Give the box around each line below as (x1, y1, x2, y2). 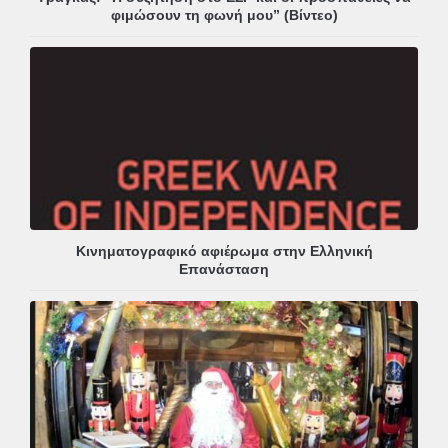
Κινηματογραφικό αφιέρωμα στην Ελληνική (75, 243, 373, 260)
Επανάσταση (179, 261, 269, 278)
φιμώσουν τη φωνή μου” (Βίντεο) (110, 7, 338, 24)
